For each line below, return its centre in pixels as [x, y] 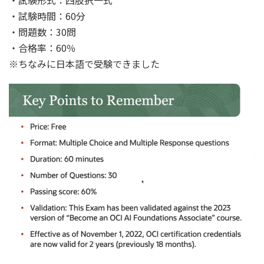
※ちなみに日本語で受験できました [84, 63]
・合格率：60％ [42, 47]
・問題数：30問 [42, 32]
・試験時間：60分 [47, 16]
